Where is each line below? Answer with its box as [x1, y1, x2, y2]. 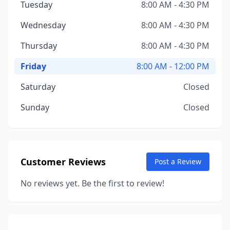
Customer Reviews [21, 156, 106, 168]
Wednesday [21, 20, 66, 31]
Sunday [21, 102, 49, 113]
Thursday [21, 40, 57, 51]
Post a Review [155, 157, 201, 166]
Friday [21, 61, 46, 72]
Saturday [21, 81, 55, 92]
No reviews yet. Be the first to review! [21, 178, 164, 189]
